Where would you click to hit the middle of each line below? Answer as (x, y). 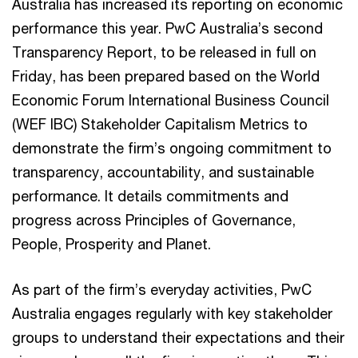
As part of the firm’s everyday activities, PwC (162, 289)
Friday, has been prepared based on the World (166, 76)
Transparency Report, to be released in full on (164, 52)
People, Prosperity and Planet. (111, 243)
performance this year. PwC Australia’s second (167, 28)
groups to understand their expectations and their (178, 337)
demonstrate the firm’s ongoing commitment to (172, 147)
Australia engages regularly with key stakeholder (172, 313)
